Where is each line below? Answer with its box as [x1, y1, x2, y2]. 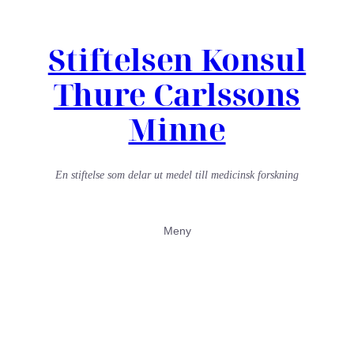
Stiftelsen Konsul [47, 38, 307, 80]
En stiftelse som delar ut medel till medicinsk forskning [55, 168, 299, 182]
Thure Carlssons [53, 73, 301, 115]
